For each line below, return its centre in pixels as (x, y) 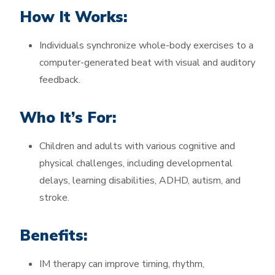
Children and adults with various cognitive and (137, 146)
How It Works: (74, 17)
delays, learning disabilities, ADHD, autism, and (140, 180)
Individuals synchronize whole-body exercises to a (146, 45)
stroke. (54, 198)
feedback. (60, 80)
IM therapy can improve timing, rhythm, (122, 264)
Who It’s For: (68, 118)
